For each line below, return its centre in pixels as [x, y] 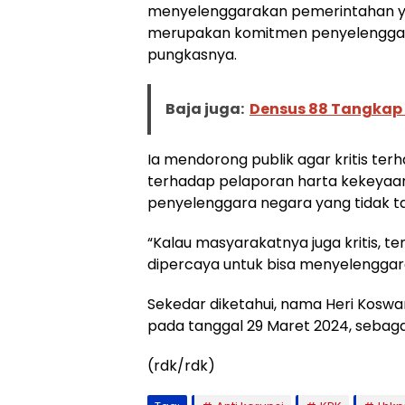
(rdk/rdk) [181, 366]
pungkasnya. [192, 55]
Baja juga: [205, 109]
